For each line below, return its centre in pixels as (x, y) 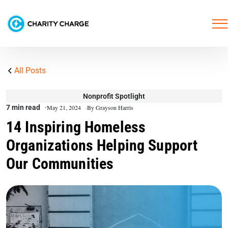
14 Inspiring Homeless (76, 127)
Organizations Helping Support (102, 145)
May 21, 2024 (65, 107)
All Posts (30, 70)
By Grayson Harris (110, 107)
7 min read (23, 107)
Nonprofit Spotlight (114, 96)
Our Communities (60, 164)
